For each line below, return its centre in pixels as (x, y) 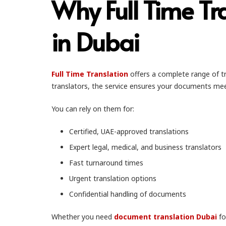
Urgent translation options (113, 178)
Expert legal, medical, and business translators (145, 147)
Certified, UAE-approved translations (129, 131)
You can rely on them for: (93, 109)
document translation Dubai (165, 217)
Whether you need (83, 217)
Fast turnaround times (106, 163)
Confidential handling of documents (128, 194)
